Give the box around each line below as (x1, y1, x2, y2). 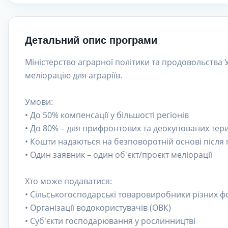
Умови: (25, 96, 53, 107)
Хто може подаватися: (25, 176, 112, 187)
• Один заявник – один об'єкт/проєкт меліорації (25, 149, 212, 160)
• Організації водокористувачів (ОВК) (25, 202, 171, 213)
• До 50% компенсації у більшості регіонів (25, 109, 189, 121)
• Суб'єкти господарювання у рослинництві (25, 215, 195, 226)
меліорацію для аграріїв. (25, 70, 122, 81)
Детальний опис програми (25, 35, 157, 46)
